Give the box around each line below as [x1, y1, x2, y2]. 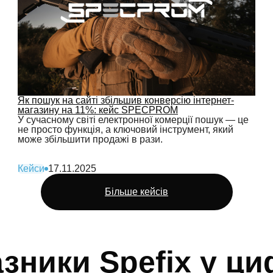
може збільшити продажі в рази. [18, 134, 163, 144]
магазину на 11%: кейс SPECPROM [18, 105, 178, 115]
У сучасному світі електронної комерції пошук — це [18, 115, 249, 125]
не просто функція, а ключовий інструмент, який [18, 124, 233, 135]
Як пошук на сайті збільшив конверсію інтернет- [18, 95, 234, 105]
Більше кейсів [105, 186, 168, 197]
